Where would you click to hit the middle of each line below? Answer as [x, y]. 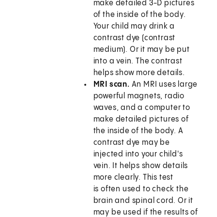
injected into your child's [138, 155]
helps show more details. [139, 73]
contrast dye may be [132, 143]
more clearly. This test [133, 178]
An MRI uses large [164, 85]
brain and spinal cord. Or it [143, 201]
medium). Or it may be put [141, 50]
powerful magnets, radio [139, 96]
